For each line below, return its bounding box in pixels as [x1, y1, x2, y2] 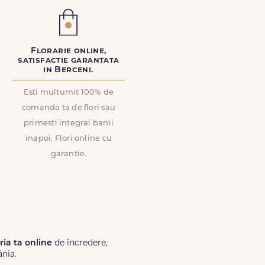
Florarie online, [31, 47, 106, 56]
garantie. [50, 150, 87, 158]
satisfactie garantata [18, 56, 119, 65]
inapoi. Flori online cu [25, 135, 112, 143]
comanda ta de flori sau [21, 104, 116, 112]
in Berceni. [43, 66, 94, 75]
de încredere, [52, 239, 108, 248]
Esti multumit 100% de [23, 89, 114, 96]
